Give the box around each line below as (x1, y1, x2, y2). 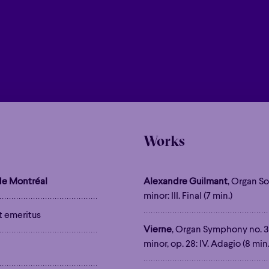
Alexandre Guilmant (143, 177, 228, 187)
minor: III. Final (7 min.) (143, 191, 232, 201)
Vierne (143, 225, 172, 235)
